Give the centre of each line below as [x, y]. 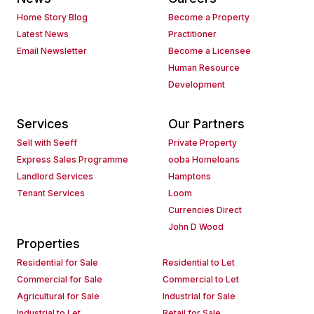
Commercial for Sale [60, 280]
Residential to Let [199, 263]
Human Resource [204, 68]
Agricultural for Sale [58, 296]
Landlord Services [55, 177]
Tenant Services [51, 193]
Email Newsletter [52, 51]
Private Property [203, 143]
